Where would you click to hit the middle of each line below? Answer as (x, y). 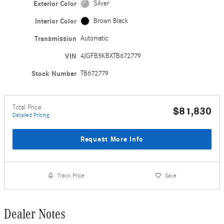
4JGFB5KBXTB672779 (111, 56)
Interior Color (56, 21)
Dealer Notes (35, 214)
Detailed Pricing (31, 115)
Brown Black (110, 21)
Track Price (71, 175)
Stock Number (54, 73)
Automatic (95, 38)
